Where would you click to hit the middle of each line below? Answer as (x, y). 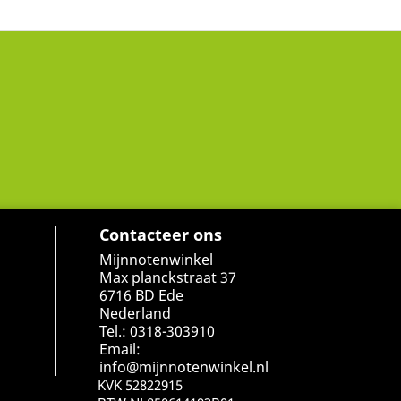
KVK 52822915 (140, 385)
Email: (120, 350)
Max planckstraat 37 (168, 278)
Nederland (135, 314)
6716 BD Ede (141, 296)
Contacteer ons (161, 235)
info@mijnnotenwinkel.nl (184, 367)
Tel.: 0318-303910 (157, 332)
